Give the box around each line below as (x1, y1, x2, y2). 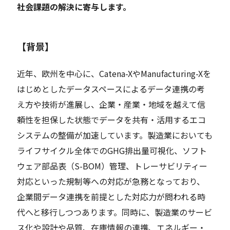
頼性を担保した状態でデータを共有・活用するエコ (17, 113, 206, 126)
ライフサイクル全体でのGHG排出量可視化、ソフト (17, 144, 207, 157)
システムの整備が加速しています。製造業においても (17, 128, 213, 141)
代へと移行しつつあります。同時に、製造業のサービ (17, 205, 213, 218)
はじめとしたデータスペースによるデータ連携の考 (17, 82, 205, 95)
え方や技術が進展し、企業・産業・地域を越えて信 (17, 98, 206, 110)
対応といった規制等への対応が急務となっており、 (17, 175, 205, 187)
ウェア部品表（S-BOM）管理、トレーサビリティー (17, 159, 208, 172)
